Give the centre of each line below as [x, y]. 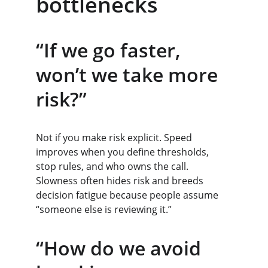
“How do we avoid [121, 248]
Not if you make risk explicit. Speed [115, 138]
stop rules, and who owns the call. [113, 166]
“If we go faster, [111, 50]
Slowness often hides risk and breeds [121, 181]
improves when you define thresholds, [124, 152]
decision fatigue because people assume [128, 195]
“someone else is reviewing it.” [104, 209]
